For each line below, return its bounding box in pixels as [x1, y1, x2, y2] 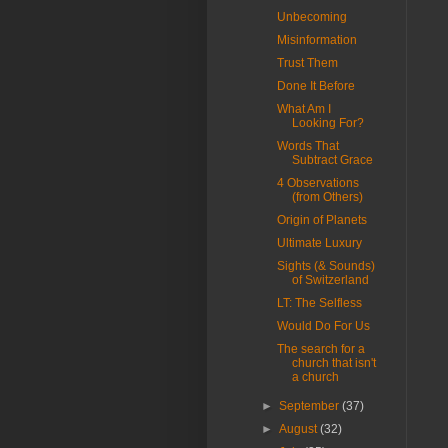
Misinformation [276, 33, 357, 47]
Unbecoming [276, 10, 347, 24]
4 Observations [276, 176, 359, 190]
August [279, 422, 321, 436]
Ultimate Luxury [276, 236, 362, 250]
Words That [276, 139, 339, 153]
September [279, 399, 343, 413]
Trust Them [276, 56, 338, 70]
